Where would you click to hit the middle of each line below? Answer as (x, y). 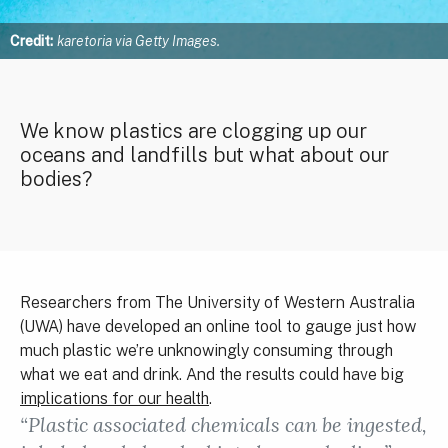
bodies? (56, 179)
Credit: (31, 41)
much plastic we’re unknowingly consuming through (206, 350)
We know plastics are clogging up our (193, 131)
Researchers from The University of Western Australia (217, 302)
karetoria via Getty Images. (138, 41)
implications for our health (114, 398)
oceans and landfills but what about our (205, 155)
